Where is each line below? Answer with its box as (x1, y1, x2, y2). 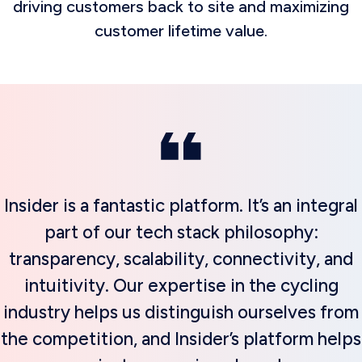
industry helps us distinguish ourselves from (3, 301, 359, 323)
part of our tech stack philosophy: (44, 221, 318, 243)
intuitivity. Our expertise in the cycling (23, 275, 339, 297)
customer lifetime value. (95, 21, 267, 40)
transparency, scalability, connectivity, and (9, 248, 353, 270)
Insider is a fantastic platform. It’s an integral (4, 195, 358, 217)
